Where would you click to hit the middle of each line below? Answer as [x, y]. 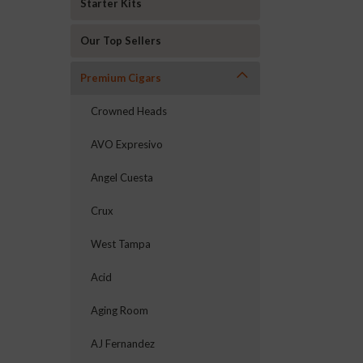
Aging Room [120, 310]
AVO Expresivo [127, 144]
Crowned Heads [129, 111]
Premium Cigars [121, 78]
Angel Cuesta [122, 177]
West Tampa [121, 244]
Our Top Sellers [121, 41]
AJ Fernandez [123, 344]
